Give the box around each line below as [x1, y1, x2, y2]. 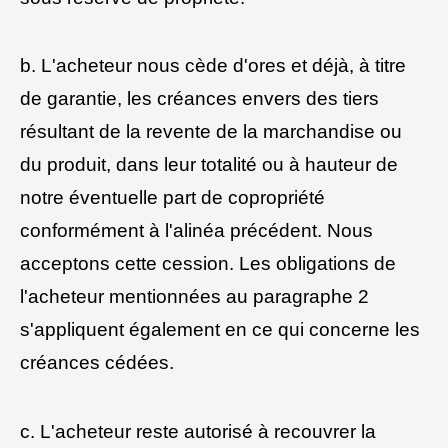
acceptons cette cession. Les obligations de [20, 253, 396, 275]
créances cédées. [20, 352, 174, 374]
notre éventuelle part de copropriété [20, 187, 325, 209]
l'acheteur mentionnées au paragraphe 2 [20, 286, 369, 308]
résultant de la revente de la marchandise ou [20, 121, 402, 143]
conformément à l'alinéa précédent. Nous [20, 220, 373, 242]
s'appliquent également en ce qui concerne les [20, 319, 420, 341]
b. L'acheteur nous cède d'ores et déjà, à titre [20, 55, 406, 77]
